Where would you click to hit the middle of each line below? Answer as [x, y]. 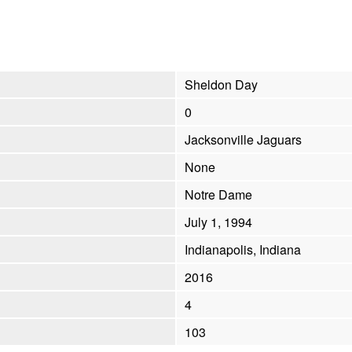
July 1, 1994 [218, 222]
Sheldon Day [221, 85]
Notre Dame [218, 195]
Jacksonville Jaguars [243, 140]
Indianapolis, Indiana [243, 250]
